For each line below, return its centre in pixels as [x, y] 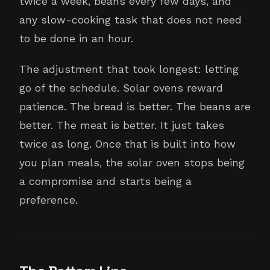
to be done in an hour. [76, 39]
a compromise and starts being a [105, 182]
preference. [49, 200]
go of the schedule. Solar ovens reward [121, 88]
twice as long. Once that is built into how [127, 144]
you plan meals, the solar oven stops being [132, 163]
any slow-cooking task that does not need [130, 20]
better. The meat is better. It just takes [122, 126]
